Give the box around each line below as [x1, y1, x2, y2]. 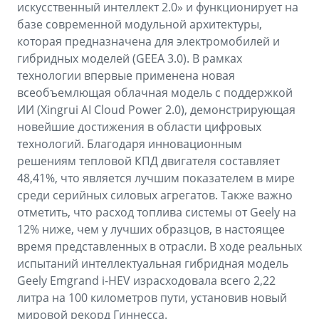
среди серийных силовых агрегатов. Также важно [17, 187, 293, 204]
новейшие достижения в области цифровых [17, 119, 261, 135]
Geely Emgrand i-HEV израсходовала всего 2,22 [17, 273, 276, 289]
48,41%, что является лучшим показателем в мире [17, 170, 295, 187]
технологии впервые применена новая [17, 68, 235, 84]
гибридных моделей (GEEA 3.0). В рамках [17, 51, 242, 67]
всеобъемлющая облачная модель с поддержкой [17, 85, 293, 101]
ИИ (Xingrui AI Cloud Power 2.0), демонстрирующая [17, 102, 296, 118]
